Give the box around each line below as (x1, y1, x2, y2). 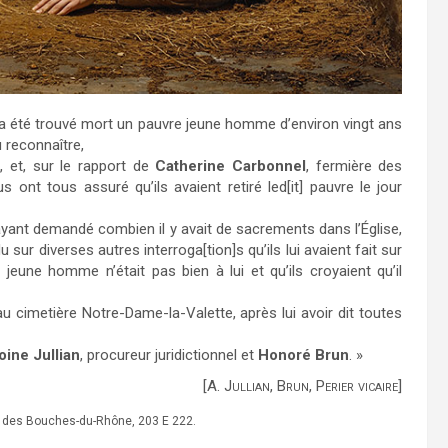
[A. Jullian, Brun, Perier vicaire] (203, 377, 403, 396)
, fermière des (306, 157, 403, 176)
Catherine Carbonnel (155, 157, 307, 176)
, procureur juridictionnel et (80, 346, 258, 365)
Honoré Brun (258, 346, 349, 365)
